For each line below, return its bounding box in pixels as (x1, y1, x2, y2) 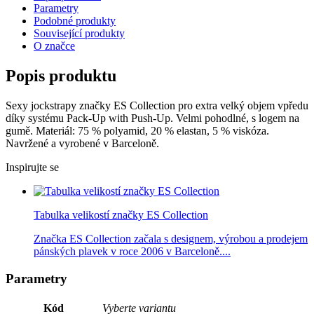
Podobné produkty (34, 15, 116, 27)
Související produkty (34, 27, 125, 40)
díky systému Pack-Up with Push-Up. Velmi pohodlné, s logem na (6, 112, 299, 125)
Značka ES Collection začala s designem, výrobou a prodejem (34, 233, 308, 245)
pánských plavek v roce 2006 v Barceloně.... (34, 245, 231, 258)
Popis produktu (6, 67, 116, 86)
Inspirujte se (6, 161, 59, 174)
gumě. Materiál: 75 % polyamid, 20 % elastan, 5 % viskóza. (6, 125, 269, 137)
